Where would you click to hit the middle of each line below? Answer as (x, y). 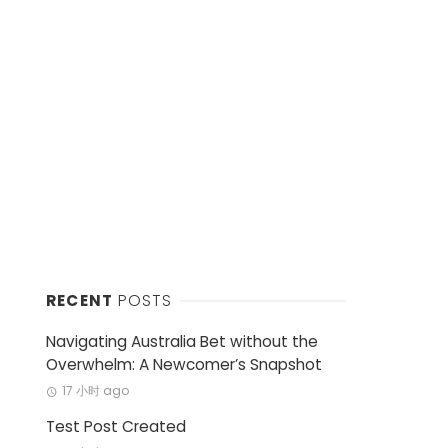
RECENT (82, 300)
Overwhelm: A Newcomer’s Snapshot (184, 364)
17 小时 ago (95, 391)
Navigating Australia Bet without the (182, 341)
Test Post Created (116, 427)
